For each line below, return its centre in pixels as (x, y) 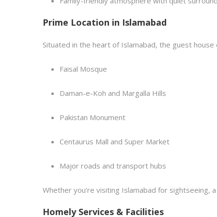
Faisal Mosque (83, 69)
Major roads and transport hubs (113, 166)
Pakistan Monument (93, 117)
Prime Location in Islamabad (105, 22)
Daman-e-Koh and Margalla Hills (113, 93)
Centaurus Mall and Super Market (115, 141)
